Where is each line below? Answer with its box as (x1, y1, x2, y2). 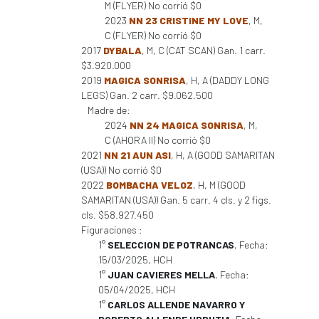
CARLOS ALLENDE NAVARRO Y (108, 298, 245, 310)
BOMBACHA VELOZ (106, 179, 193, 191)
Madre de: (88, 104, 130, 116)
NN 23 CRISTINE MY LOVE (129, 14, 249, 26)
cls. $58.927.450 (81, 209, 154, 221)
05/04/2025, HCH (98, 283, 175, 296)
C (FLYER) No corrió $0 (105, 29, 202, 41)
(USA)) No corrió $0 (81, 164, 162, 176)
